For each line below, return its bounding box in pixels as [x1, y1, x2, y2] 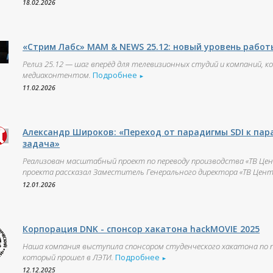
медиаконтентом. [23, 69, 91, 80]
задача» [23, 138, 60, 149]
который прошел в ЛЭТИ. [23, 252, 114, 263]
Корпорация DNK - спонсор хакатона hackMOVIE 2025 [23, 223, 260, 235]
